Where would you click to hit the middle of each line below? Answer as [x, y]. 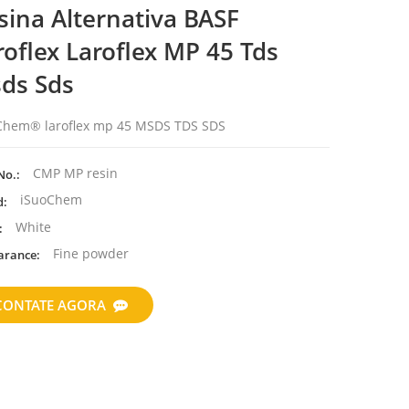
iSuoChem [49, 200]
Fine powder [89, 253]
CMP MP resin [73, 173]
